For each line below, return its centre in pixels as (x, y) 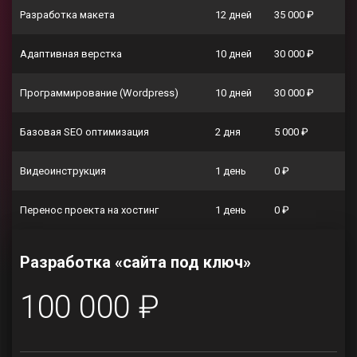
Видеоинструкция (63, 171)
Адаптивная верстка (71, 54)
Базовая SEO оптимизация (84, 132)
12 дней (233, 15)
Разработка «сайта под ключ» (135, 262)
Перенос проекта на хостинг (89, 210)
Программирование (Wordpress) (99, 93)
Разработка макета (67, 15)
